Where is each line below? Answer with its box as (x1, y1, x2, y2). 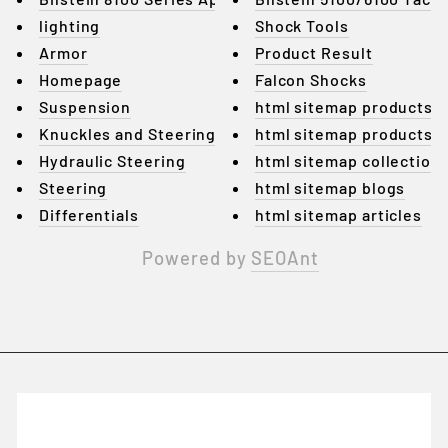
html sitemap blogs (254, 178, 406, 197)
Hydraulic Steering (39, 151, 186, 170)
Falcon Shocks (254, 70, 367, 89)
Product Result (254, 43, 373, 62)
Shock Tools (254, 16, 349, 35)
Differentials (39, 205, 139, 224)
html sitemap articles (254, 205, 423, 224)
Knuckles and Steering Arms (39, 124, 261, 143)
